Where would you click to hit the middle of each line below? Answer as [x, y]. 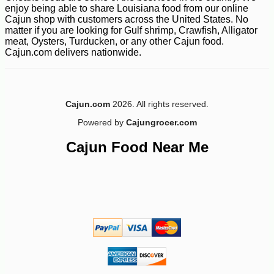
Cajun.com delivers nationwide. [73, 52]
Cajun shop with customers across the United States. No [127, 19]
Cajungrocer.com [161, 122]
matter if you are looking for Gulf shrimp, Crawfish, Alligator [131, 30]
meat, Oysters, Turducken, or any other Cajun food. [114, 41]
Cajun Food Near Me [137, 147]
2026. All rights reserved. [159, 104]
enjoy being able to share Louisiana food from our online [127, 8]
